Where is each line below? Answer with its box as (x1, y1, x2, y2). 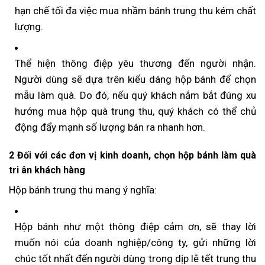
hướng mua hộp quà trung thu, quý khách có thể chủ (15, 105, 256, 118)
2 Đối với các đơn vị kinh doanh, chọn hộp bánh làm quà (9, 150, 256, 161)
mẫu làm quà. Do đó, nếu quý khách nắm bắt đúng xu (15, 89, 256, 102)
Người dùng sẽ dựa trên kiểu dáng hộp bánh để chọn (15, 73, 256, 86)
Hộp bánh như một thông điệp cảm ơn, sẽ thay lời (15, 221, 256, 233)
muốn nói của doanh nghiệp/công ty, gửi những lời (15, 237, 256, 249)
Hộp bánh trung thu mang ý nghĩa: (9, 184, 157, 196)
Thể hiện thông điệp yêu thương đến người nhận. (15, 57, 256, 70)
